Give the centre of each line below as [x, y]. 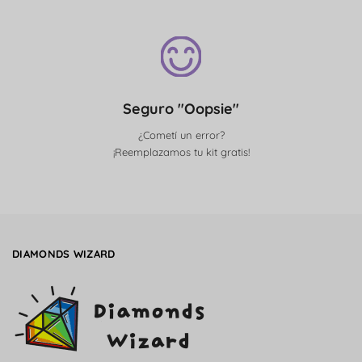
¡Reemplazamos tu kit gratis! [181, 152]
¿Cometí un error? [181, 135]
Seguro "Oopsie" [181, 109]
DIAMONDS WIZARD [64, 253]
